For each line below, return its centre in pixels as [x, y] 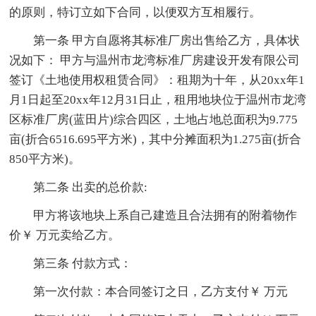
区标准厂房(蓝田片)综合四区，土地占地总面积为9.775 [154, 120]
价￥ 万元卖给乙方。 [65, 236]
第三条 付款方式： [83, 264]
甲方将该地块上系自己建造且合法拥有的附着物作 [165, 216]
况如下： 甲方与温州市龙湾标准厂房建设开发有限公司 [155, 61]
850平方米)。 [45, 159]
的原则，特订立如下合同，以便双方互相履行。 [135, 13]
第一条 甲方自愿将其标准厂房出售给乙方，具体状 [167, 41]
